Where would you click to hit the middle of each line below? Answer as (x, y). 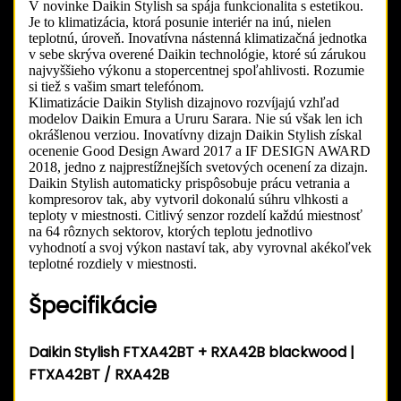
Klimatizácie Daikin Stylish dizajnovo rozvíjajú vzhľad (184, 103)
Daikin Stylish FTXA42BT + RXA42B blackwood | (192, 352)
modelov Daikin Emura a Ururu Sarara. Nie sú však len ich (196, 119)
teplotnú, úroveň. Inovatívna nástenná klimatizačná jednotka (198, 38)
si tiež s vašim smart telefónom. (116, 87)
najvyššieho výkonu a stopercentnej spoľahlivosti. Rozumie (196, 71)
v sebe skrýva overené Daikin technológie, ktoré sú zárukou (197, 55)
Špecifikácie (93, 306)
